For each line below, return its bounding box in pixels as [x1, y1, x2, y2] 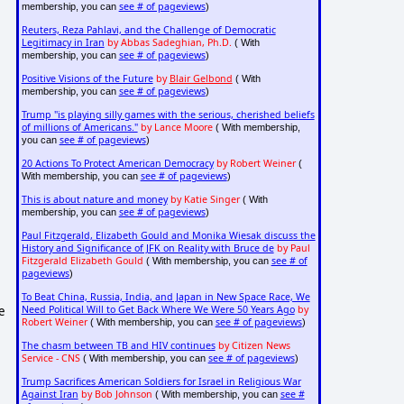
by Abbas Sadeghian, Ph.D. [106, 36, 232, 50]
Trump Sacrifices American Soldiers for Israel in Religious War [21, 375, 301, 389]
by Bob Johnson [80, 388, 152, 401]
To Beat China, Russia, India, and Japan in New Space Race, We [21, 290, 310, 304]
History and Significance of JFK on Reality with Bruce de [21, 242, 274, 255]
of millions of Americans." [21, 121, 138, 134]
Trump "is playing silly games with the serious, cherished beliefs [21, 108, 315, 122]
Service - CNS [21, 352, 80, 365]
